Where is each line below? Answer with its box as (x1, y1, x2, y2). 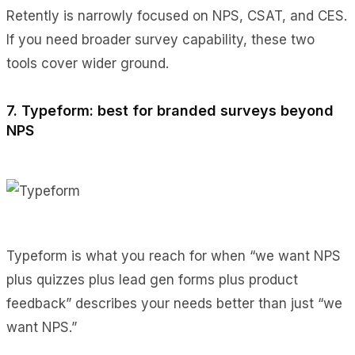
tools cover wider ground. (6, 55, 169, 71)
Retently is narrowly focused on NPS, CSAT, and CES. (6, 7, 347, 24)
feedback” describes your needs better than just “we (6, 295, 342, 311)
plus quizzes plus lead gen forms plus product (6, 271, 298, 288)
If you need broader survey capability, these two (6, 31, 315, 48)
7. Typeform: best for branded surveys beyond (6, 101, 334, 119)
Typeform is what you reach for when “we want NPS (6, 247, 341, 264)
